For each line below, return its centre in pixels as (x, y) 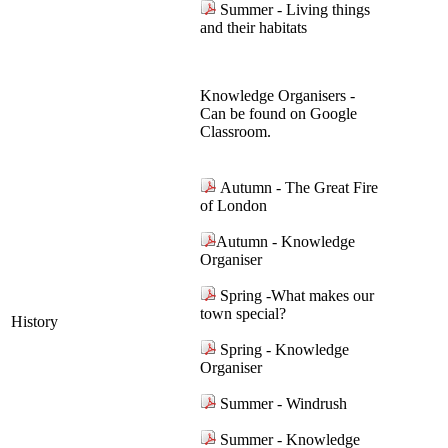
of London (233, 206)
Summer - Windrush (283, 404)
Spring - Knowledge (282, 350)
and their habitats (253, 28)
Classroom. (235, 132)
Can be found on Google (278, 114)
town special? (243, 314)
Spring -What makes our (295, 296)
